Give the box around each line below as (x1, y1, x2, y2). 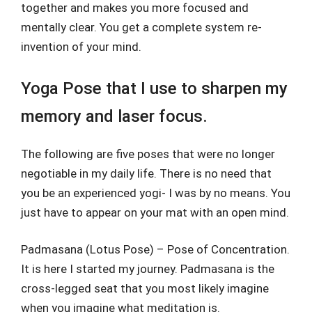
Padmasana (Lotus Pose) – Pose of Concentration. (21, 242, 290, 256)
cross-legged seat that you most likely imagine (21, 281, 269, 295)
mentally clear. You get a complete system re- (21, 20, 262, 34)
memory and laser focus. (21, 106, 208, 126)
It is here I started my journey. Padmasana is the (21, 262, 274, 276)
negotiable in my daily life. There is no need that (21, 166, 272, 180)
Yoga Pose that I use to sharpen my (21, 78, 288, 98)
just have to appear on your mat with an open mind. (21, 205, 289, 219)
